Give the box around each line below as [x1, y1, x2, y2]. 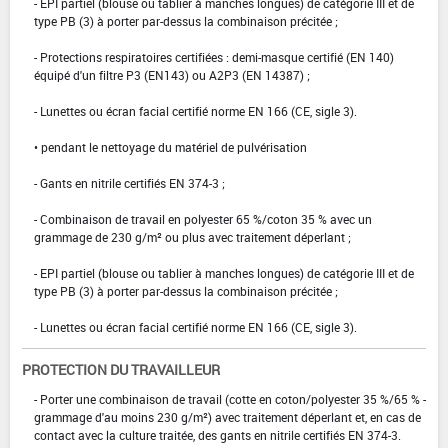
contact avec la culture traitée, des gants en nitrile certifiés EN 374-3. [34, 426, 401, 443]
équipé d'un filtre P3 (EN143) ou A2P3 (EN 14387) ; [34, 66, 310, 83]
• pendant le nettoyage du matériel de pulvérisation [34, 138, 307, 155]
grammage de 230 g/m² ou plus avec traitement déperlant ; [34, 228, 351, 245]
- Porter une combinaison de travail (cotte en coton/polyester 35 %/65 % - [34, 390, 426, 407]
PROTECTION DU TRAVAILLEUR [22, 359, 220, 379]
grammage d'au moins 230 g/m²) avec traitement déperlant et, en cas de [34, 408, 421, 425]
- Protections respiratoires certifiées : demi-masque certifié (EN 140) [34, 48, 394, 65]
